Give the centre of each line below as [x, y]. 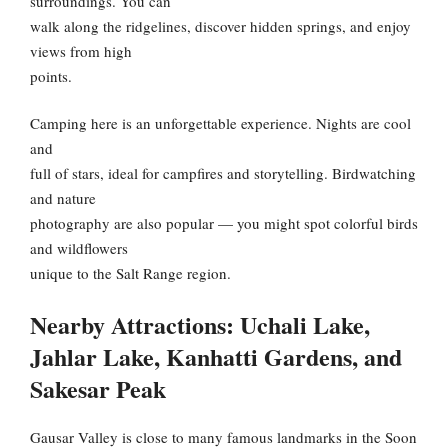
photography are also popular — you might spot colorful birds [224, 223]
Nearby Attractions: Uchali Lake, [200, 324]
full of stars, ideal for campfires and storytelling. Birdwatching [223, 173]
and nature [63, 198]
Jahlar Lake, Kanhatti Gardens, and [216, 356]
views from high [81, 50]
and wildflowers [79, 248]
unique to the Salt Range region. [130, 273]
